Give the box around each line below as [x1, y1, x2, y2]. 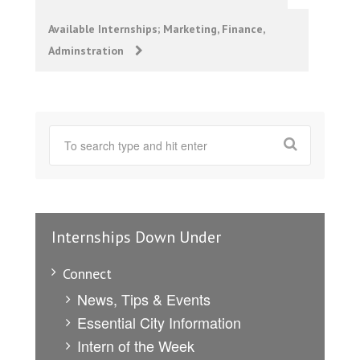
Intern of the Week [77, 335, 194, 357]
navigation [35, 12, 125, 38]
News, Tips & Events [77, 288, 211, 310]
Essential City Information [77, 312, 241, 333]
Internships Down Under [51, 227, 221, 248]
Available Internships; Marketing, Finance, [48, 22, 265, 37]
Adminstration [48, 43, 127, 59]
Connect [63, 264, 112, 284]
